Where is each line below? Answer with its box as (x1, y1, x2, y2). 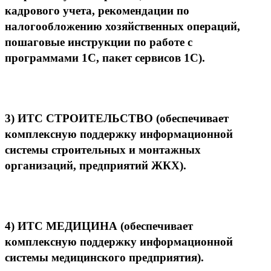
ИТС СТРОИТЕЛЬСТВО (18, 111, 156, 125)
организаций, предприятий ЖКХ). (5, 158, 186, 172)
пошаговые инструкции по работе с (5, 35, 192, 48)
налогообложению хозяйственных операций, (5, 19, 240, 33)
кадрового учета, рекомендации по (5, 4, 189, 17)
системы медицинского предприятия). (5, 250, 204, 264)
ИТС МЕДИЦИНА (18, 219, 120, 232)
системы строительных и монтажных (5, 143, 201, 156)
